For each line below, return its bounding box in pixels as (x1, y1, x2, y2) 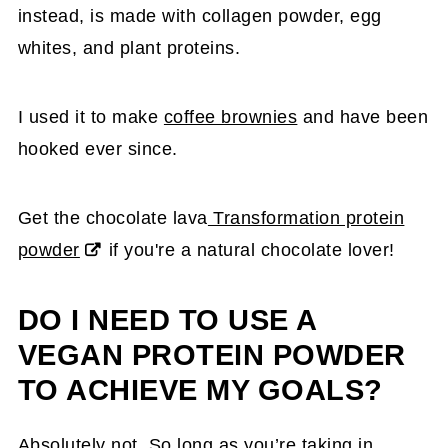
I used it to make (17, 106, 164, 127)
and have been (297, 106, 429, 127)
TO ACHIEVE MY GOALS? (17, 373, 383, 406)
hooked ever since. (17, 138, 178, 159)
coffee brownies (163, 106, 298, 127)
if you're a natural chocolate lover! (103, 239, 395, 260)
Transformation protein (207, 207, 405, 228)
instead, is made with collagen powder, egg (17, 5, 382, 26)
